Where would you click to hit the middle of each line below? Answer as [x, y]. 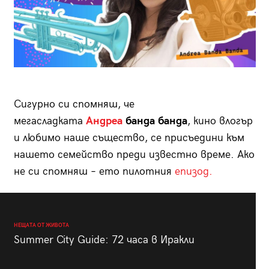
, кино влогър [220, 121]
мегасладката [50, 121]
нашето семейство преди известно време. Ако [134, 155]
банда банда [155, 121]
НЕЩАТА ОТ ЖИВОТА [41, 226]
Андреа [104, 121]
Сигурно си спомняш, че [74, 104]
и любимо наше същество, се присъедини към [129, 138]
